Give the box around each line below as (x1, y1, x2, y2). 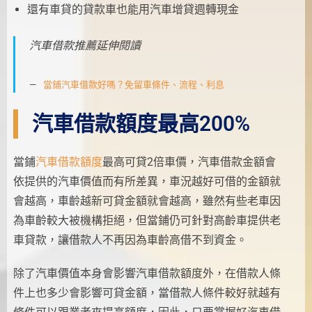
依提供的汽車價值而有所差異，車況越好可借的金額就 (13, 174, 281, 188)
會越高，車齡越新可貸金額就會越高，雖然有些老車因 (13, 194, 281, 208)
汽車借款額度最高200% (31, 111, 250, 136)
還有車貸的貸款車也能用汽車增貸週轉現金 (26, 2, 239, 16)
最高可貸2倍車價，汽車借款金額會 (102, 155, 276, 169)
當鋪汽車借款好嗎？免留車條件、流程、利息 (42, 79, 224, 90)
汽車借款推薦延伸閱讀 (29, 38, 141, 52)
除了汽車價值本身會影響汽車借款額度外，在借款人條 (13, 266, 281, 280)
